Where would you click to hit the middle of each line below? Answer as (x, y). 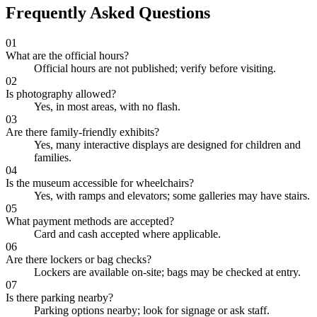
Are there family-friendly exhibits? (82, 132)
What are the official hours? (67, 55)
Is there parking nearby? (59, 297)
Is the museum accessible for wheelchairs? (100, 183)
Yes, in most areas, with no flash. (107, 106)
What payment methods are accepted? (90, 221)
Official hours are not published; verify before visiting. (155, 68)
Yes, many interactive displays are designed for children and (167, 144)
